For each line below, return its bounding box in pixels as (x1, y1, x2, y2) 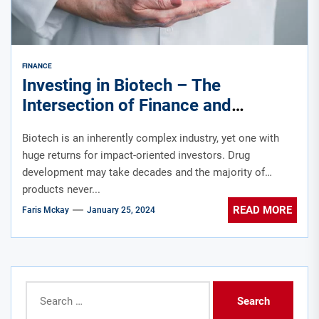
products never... (22, 183, 100, 197)
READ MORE (233, 203, 292, 216)
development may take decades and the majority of (22, 166, 265, 179)
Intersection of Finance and (22, 95, 231, 116)
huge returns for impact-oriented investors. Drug (22, 149, 250, 162)
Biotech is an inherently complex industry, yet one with (22, 132, 279, 145)
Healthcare (22, 115, 106, 136)
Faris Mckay (22, 204, 69, 215)
